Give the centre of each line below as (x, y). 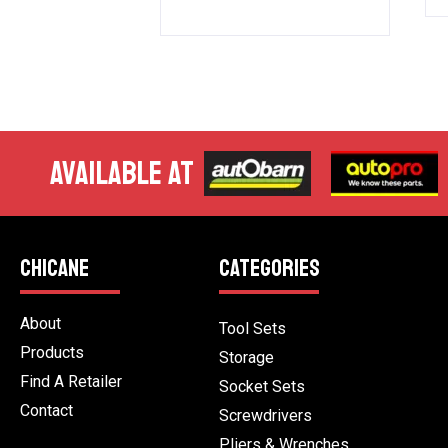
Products (52, 353)
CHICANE (54, 268)
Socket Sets (261, 387)
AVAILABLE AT (121, 173)
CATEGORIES (269, 268)
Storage (246, 358)
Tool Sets (252, 329)
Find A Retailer (71, 382)
